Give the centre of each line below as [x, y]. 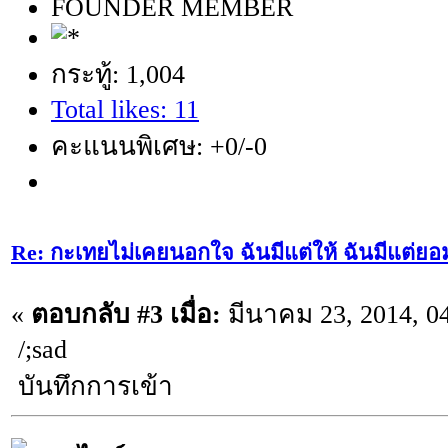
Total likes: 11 [125, 110]
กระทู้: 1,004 [118, 75]
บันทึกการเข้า [92, 386]
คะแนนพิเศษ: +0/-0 [159, 147]
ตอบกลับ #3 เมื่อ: [126, 314]
